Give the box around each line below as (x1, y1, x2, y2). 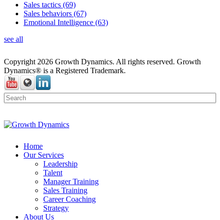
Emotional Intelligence (24, 18, 95, 27)
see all (4, 35, 23, 44)
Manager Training (43, 177, 99, 186)
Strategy (43, 204, 69, 213)
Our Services (24, 151, 64, 160)
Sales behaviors (24, 9, 74, 18)
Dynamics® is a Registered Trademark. (4, 66, 126, 75)
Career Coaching (43, 195, 96, 204)
